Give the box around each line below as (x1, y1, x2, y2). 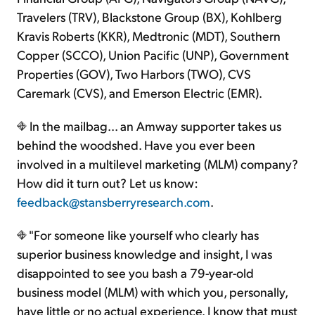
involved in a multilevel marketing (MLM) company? (17, 155, 298, 172)
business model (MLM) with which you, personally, (17, 283, 288, 300)
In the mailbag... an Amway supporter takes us (27, 117, 281, 134)
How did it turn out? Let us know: (17, 174, 198, 191)
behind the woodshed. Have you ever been (17, 136, 255, 153)
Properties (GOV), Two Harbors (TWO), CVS (17, 65, 251, 82)
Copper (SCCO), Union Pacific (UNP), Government (17, 46, 289, 63)
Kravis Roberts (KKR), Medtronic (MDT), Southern (17, 27, 281, 44)
